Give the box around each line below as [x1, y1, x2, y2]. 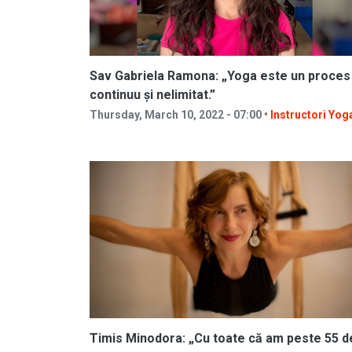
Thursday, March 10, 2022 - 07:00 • [90, 108, 270, 121]
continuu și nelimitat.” [90, 87, 215, 102]
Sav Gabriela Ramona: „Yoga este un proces [90, 68, 350, 83]
